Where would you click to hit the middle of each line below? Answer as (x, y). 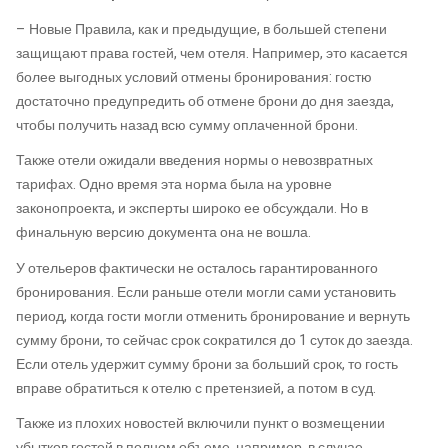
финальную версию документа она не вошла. (163, 233)
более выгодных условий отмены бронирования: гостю (194, 77)
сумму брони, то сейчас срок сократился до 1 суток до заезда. (214, 340)
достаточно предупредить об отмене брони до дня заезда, (205, 101)
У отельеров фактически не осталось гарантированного (197, 268)
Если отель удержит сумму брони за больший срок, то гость (207, 364)
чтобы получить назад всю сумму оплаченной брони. (187, 125)
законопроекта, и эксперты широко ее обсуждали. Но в (192, 209)
